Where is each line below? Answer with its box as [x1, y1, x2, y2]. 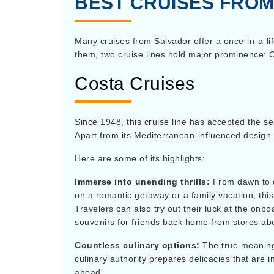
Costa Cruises [75, 73, 195, 94]
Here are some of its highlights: [75, 154, 205, 163]
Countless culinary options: [75, 240, 202, 250]
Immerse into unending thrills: [75, 177, 213, 187]
